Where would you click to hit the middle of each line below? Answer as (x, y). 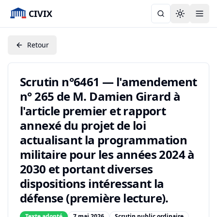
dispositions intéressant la (92, 183)
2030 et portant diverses (86, 169)
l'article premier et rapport (93, 111)
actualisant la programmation (104, 140)
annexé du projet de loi (83, 125)
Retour (38, 45)
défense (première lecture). (94, 198)
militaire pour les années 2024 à (107, 154)
